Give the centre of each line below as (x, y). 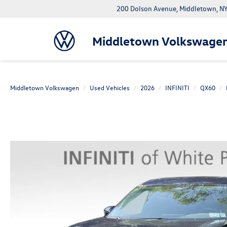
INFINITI (177, 87)
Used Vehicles (110, 87)
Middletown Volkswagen (45, 87)
